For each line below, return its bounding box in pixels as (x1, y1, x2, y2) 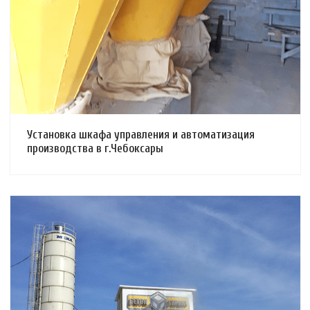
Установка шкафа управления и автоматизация (27, 127, 255, 141)
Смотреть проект (109, 7, 181, 19)
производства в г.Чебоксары (27, 141, 163, 155)
